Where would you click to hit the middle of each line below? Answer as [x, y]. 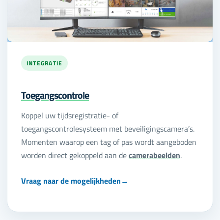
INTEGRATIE [45, 63]
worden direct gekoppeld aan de [75, 155]
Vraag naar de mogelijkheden [71, 180]
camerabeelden [154, 155]
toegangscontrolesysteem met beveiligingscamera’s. [108, 129]
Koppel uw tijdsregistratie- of [70, 116]
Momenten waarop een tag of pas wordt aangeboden [109, 142]
